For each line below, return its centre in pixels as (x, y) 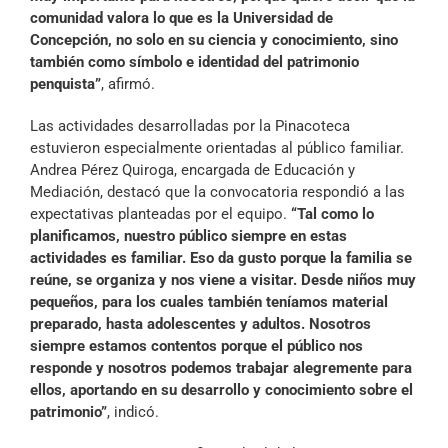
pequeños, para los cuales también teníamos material (209, 302)
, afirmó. (128, 84)
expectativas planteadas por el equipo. (160, 214)
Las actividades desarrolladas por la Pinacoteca (190, 126)
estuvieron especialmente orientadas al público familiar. (217, 148)
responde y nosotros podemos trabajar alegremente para (221, 368)
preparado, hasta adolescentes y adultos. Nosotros (200, 324)
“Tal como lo (332, 214)
